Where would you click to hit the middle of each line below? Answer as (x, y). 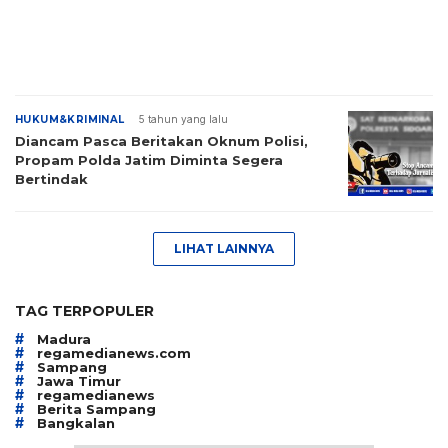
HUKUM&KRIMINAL (70, 119)
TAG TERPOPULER (84, 311)
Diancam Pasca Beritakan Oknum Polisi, (161, 140)
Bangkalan (76, 422)
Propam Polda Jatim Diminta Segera (149, 159)
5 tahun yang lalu (183, 118)
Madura (64, 338)
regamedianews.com (114, 352)
